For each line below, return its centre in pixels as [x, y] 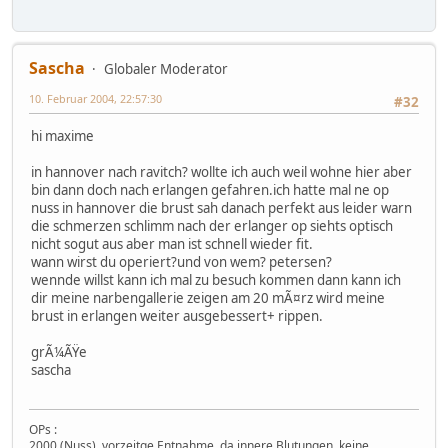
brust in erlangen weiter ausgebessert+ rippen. [177, 316]
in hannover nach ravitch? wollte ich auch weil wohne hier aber [221, 172]
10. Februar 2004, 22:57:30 [95, 99]
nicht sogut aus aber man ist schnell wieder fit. [172, 244]
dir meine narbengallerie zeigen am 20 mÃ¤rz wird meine [208, 298]
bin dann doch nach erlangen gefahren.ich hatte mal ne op [210, 190]
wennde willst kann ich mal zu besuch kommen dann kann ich [216, 280]
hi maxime [62, 136]
